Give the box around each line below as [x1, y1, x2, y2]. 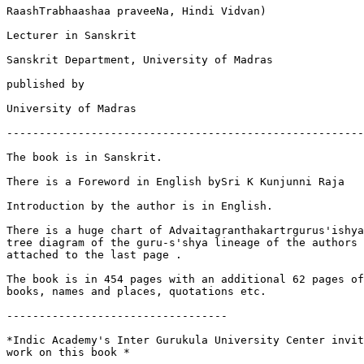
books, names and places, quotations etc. [6, 285, 266, 298]
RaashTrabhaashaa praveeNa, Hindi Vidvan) [6, 5, 266, 18]
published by [6, 78, 84, 91]
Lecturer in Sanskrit [6, 29, 136, 42]
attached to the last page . [6, 249, 182, 262]
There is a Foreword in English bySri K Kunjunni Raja [6, 175, 344, 188]
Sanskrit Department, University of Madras [6, 54, 273, 67]
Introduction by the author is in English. [6, 200, 273, 213]
